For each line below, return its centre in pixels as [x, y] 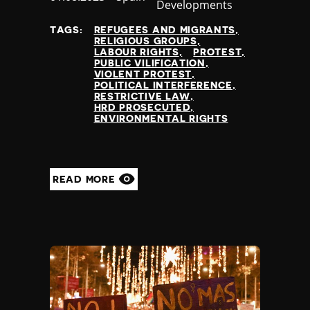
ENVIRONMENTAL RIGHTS [161, 118]
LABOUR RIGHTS [136, 52]
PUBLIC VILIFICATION [149, 63]
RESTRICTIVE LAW [142, 96]
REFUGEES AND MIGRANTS [165, 29]
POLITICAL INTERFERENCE [163, 85]
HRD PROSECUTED [142, 107]
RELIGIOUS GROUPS [145, 40]
